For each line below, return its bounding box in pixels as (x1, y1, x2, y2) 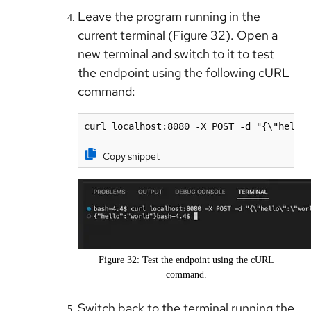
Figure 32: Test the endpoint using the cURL (98, 255, 274, 266)
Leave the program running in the (78, 8, 260, 25)
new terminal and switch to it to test (78, 46, 274, 62)
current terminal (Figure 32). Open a (78, 27, 278, 44)
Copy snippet (103, 150, 160, 163)
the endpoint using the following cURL (78, 65, 289, 81)
